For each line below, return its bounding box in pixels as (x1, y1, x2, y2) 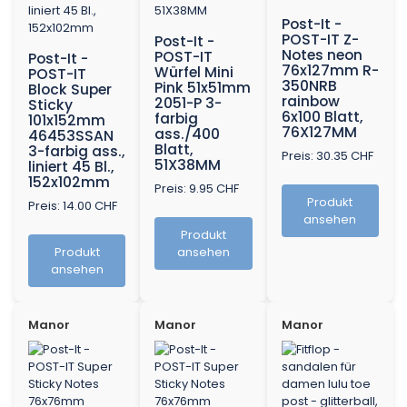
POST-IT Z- (281, 30, 359, 50)
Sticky (28, 95, 73, 115)
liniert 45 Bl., (28, 157, 114, 177)
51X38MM (154, 155, 222, 175)
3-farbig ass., (28, 142, 125, 162)
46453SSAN (28, 126, 114, 146)
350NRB (281, 76, 337, 96)
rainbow (281, 92, 340, 112)
